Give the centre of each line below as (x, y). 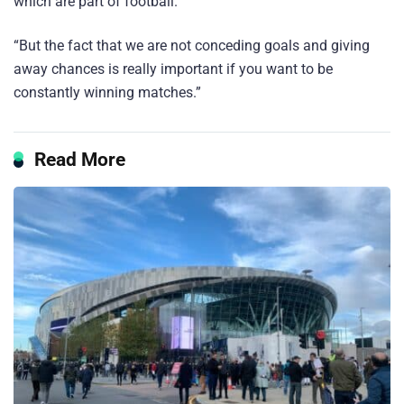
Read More (80, 159)
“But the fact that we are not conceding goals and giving (192, 45)
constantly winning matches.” (107, 92)
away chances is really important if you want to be (173, 69)
